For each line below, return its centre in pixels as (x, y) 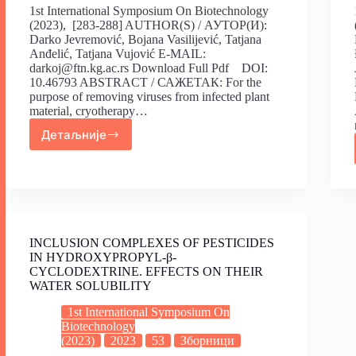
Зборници (207, 341)
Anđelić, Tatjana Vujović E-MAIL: (118, 54)
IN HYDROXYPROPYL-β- (103, 257)
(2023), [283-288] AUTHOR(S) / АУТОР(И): (148, 25)
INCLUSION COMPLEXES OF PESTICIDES (152, 243)
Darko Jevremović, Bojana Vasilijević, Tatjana (145, 40)
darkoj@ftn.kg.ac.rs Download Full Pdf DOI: (149, 68)
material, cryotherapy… (89, 111)
